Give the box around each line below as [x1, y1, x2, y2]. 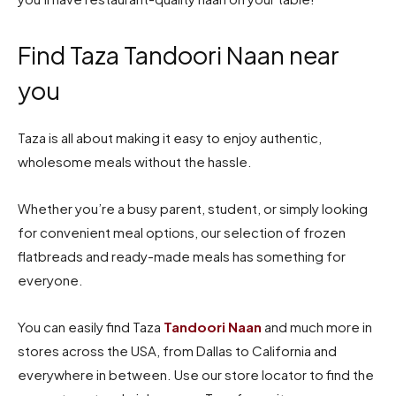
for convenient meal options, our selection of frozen [18, 223, 346, 240]
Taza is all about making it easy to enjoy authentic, [18, 128, 322, 146]
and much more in [262, 317, 372, 335]
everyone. [18, 270, 83, 288]
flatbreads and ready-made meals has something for [18, 247, 346, 264]
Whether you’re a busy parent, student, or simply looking [18, 199, 368, 217]
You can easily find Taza [18, 317, 164, 335]
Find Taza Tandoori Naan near [18, 39, 339, 70]
